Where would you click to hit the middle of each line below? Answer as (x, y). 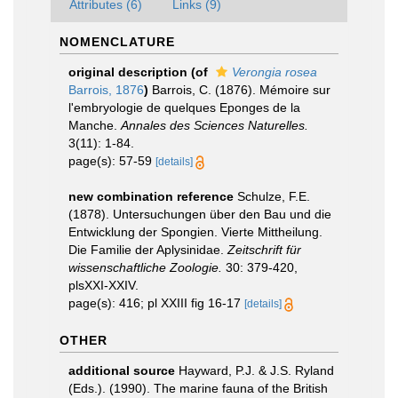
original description (128, 72)
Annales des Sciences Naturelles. (215, 125)
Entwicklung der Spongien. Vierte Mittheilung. (195, 232)
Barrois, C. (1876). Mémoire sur (241, 90)
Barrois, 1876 (106, 90)
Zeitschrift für (264, 250)
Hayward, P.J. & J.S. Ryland (256, 370)
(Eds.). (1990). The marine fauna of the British (198, 388)
